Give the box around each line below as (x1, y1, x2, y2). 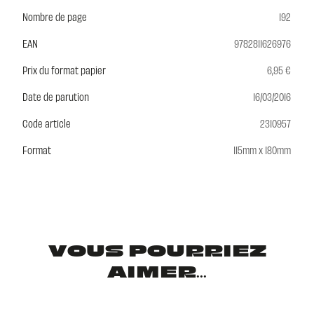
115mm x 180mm (233, 142, 291, 156)
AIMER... (107, 264, 207, 282)
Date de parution (22, 89, 89, 103)
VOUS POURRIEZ (48, 243, 266, 261)
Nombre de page (22, 9, 87, 23)
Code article (22, 116, 71, 130)
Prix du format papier (22, 62, 106, 76)
